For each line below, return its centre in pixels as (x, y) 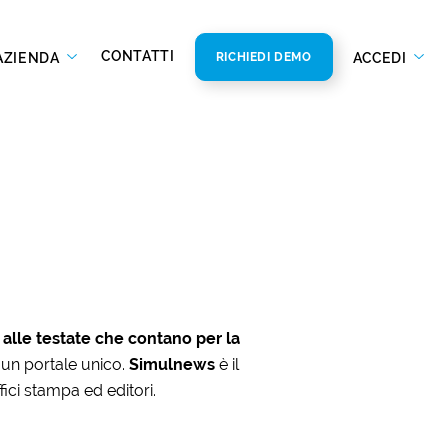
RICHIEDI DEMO (263, 56)
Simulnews (173, 364)
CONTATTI (138, 55)
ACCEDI (381, 57)
